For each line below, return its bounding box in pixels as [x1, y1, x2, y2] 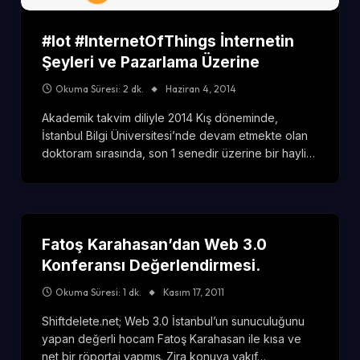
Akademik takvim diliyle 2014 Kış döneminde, [42, 110, 278, 125]
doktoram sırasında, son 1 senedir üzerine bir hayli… [42, 145, 315, 160]
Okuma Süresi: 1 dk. [55, 285, 141, 298]
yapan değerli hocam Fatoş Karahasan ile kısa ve [42, 331, 301, 346]
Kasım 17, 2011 [163, 285, 224, 298]
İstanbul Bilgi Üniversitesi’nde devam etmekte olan [42, 128, 308, 142]
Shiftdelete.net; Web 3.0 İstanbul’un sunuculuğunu [42, 313, 305, 328]
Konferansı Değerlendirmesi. [42, 256, 260, 275]
